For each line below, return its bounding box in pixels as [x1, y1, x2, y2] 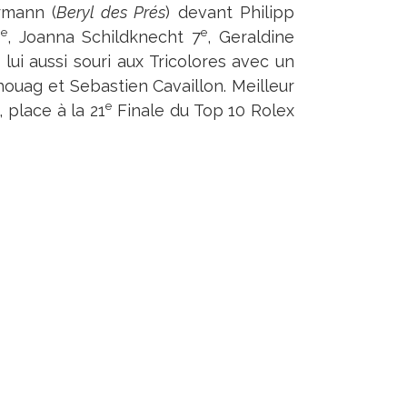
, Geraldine [207, 27, 295, 46]
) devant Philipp [165, 3, 295, 22]
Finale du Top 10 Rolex [112, 101, 295, 120]
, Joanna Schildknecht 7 [6, 27, 202, 46]
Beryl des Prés [55, 3, 166, 22]
